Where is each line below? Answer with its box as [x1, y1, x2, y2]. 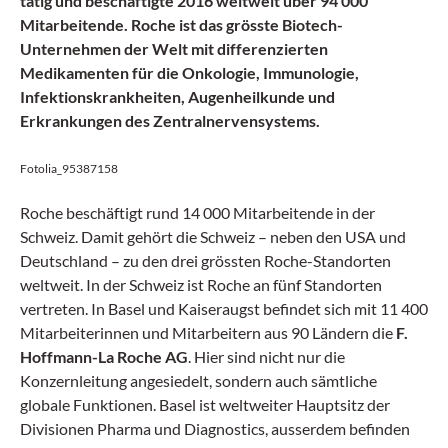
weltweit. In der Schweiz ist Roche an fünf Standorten [20, 274, 382, 294]
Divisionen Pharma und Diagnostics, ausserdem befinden [20, 418, 410, 438]
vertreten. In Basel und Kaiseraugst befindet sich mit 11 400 [20, 298, 428, 318]
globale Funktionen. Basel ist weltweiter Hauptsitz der [20, 394, 390, 414]
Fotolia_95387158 [20, 160, 118, 176]
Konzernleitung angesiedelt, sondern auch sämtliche [20, 370, 377, 390]
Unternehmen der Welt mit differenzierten [20, 38, 328, 58]
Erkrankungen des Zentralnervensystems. [20, 110, 320, 130]
